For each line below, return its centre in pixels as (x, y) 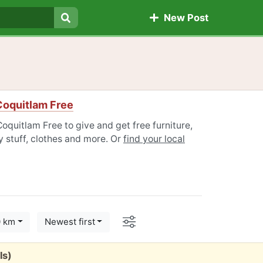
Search (82, 31)
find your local (154, 139)
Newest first (70, 222)
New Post (183, 18)
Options (155, 220)
